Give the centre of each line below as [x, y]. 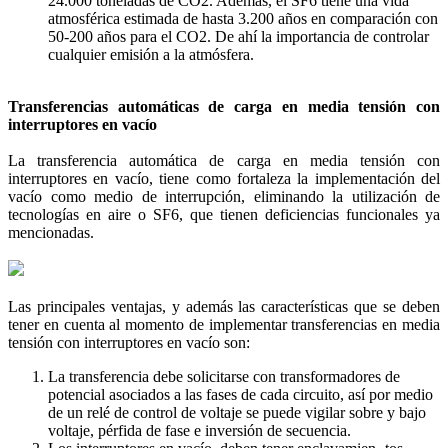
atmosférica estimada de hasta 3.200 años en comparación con [243, 18]
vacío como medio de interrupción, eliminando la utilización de [224, 196]
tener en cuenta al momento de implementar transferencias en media [224, 324]
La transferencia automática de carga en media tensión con [224, 160]
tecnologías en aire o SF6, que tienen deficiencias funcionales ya [224, 214]
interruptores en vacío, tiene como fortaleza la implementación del [224, 178]
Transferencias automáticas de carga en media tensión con [224, 106]
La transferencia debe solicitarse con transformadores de [224, 376]
